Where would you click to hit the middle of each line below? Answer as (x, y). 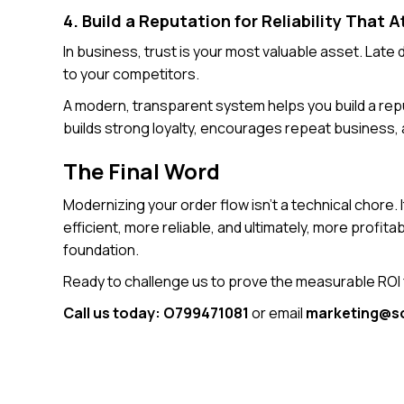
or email (278, 312)
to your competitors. (132, 73)
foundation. (101, 249)
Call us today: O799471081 (156, 312)
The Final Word (142, 170)
